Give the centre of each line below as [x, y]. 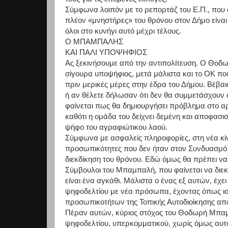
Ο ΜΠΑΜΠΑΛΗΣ [94, 41]
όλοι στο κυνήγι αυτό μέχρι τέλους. [123, 31]
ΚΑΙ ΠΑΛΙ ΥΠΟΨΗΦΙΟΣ [106, 52]
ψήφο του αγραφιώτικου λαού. [119, 127]
